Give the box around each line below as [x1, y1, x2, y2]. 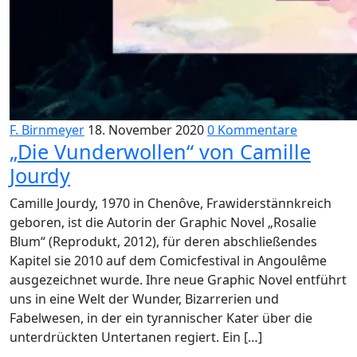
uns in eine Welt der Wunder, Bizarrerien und [10, 290, 279, 308]
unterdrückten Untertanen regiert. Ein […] [10, 328, 262, 346]
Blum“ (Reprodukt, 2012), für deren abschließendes [10, 233, 317, 250]
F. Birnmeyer [10, 121, 84, 139]
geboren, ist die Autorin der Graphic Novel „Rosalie [10, 214, 316, 231]
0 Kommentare [207, 121, 297, 139]
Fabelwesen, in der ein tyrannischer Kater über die [10, 309, 312, 327]
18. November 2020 [88, 121, 204, 139]
